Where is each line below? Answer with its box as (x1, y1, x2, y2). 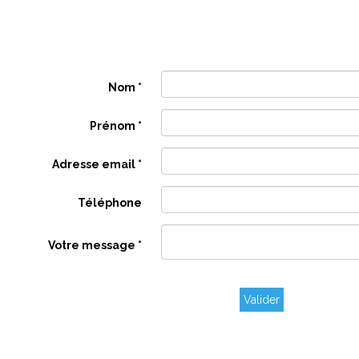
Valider (244, 293, 280, 306)
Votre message (47, 239, 138, 252)
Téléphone (77, 196, 142, 210)
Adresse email (51, 158, 138, 171)
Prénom (89, 119, 138, 133)
